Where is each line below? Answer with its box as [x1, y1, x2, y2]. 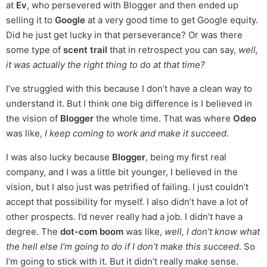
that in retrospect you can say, [107, 44, 238, 56]
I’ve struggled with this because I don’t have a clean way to [6, 83, 252, 95]
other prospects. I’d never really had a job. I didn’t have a [6, 211, 243, 223]
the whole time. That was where [94, 113, 233, 125]
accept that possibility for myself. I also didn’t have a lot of [6, 196, 248, 208]
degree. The [6, 226, 60, 238]
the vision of [6, 113, 60, 125]
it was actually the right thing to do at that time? [6, 59, 205, 71]
